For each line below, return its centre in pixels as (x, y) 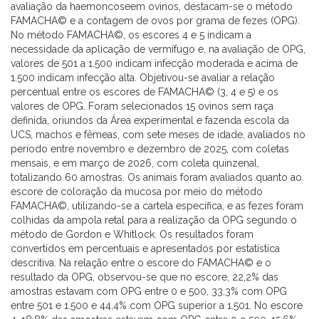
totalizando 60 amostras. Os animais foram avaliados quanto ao (156, 177)
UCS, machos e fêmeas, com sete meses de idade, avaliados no (158, 135)
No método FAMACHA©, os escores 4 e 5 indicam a (131, 35)
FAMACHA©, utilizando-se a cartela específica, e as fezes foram (157, 206)
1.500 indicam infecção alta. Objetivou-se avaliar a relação (143, 78)
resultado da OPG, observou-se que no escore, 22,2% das (145, 277)
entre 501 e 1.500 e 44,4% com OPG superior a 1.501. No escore (157, 305)
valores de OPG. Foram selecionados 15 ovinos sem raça (142, 106)
